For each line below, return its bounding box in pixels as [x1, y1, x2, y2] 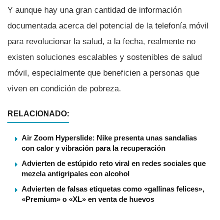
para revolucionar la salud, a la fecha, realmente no [7, 37, 195, 47]
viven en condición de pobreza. [7, 84, 121, 94]
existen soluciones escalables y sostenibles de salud [7, 53, 202, 62]
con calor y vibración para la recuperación [22, 144, 165, 153]
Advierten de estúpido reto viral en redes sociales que [22, 159, 206, 168]
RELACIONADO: [7, 110, 69, 118]
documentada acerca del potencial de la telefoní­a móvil [7, 21, 209, 31]
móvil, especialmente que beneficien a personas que [7, 68, 199, 78]
